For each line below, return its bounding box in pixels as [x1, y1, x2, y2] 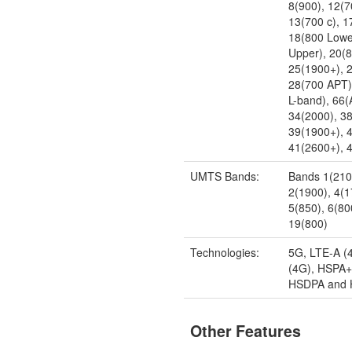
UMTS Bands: [190, 167, 260, 184]
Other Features [190, 320, 302, 343]
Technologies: [190, 244, 260, 260]
